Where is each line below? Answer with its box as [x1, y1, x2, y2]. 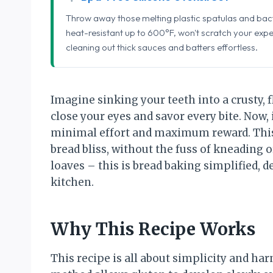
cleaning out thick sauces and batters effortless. [66, 41, 258, 53]
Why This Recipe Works [51, 218, 255, 240]
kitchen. [51, 175, 94, 189]
